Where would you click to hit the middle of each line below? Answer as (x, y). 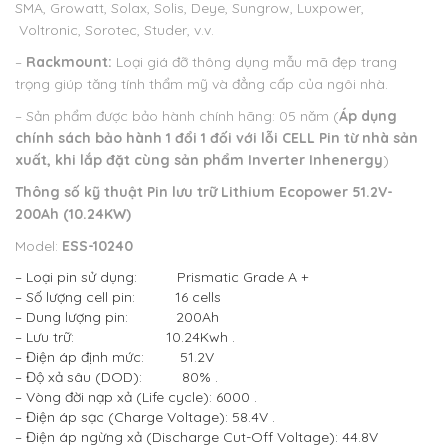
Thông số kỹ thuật (81, 192)
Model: (38, 246)
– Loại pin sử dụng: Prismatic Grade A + (161, 277)
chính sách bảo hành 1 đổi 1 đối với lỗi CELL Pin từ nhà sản (216, 138)
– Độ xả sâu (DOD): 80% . (116, 377)
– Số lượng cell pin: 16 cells (118, 297)
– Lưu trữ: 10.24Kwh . (125, 337)
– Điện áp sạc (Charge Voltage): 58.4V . (145, 417)
